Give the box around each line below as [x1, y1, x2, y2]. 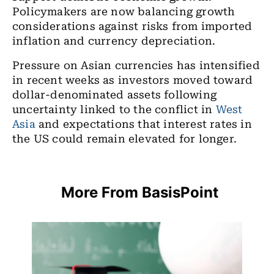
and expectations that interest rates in [35, 117, 252, 130]
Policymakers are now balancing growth [12, 5, 235, 18]
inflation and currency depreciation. [12, 34, 216, 47]
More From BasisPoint [61, 183, 218, 201]
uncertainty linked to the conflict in [12, 103, 216, 116]
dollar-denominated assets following [12, 88, 217, 101]
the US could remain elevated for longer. [12, 132, 237, 145]
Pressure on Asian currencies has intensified [12, 59, 260, 72]
